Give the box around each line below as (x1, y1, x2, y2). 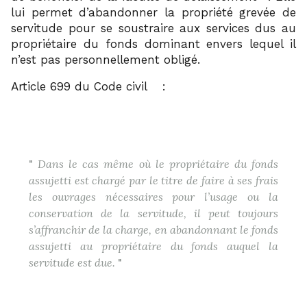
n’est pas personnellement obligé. (11, 52, 200, 66)
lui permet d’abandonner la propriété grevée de (11, 5, 296, 19)
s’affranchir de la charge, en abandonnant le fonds (29, 222, 278, 236)
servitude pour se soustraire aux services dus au (11, 21, 296, 35)
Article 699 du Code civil (11, 79, 147, 93)
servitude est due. (29, 255, 118, 269)
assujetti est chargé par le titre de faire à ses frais (29, 173, 278, 187)
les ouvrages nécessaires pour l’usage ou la (29, 189, 278, 204)
